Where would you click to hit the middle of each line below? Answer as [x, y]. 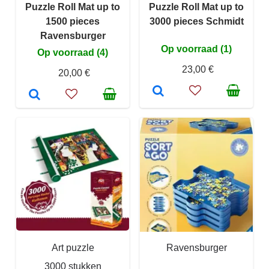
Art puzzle [73, 248]
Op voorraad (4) [73, 53]
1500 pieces [73, 22]
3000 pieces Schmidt [196, 22]
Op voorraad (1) [196, 49]
